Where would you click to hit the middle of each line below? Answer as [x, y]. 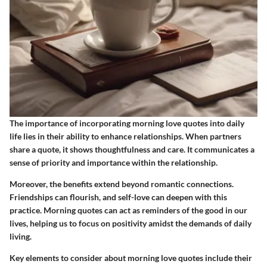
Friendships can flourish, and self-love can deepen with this [118, 197]
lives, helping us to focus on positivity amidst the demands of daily [131, 223]
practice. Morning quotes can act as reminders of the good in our [128, 210]
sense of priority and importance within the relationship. [114, 163]
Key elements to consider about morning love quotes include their [131, 258]
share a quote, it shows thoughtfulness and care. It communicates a [132, 150]
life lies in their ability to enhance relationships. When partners [125, 136]
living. [21, 237]
